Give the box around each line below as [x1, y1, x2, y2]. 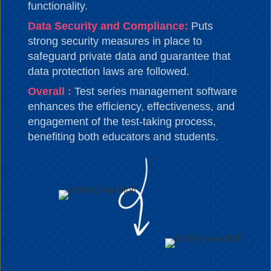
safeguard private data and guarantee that [27, 50, 230, 63]
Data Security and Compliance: [27, 20, 191, 33]
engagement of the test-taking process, [27, 116, 216, 128]
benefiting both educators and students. [27, 131, 218, 143]
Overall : [27, 85, 74, 98]
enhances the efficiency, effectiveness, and [27, 100, 235, 113]
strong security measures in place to [27, 35, 202, 48]
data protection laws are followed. [27, 65, 189, 78]
